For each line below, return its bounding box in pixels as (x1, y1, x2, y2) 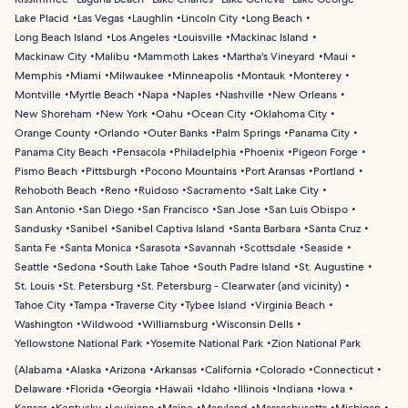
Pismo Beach (15, 164, 77, 179)
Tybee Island (185, 298, 247, 313)
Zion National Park (271, 336, 361, 352)
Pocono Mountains (145, 164, 237, 179)
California (205, 362, 251, 378)
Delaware (15, 382, 62, 397)
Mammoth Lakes (138, 49, 219, 65)
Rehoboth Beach (15, 183, 97, 199)
